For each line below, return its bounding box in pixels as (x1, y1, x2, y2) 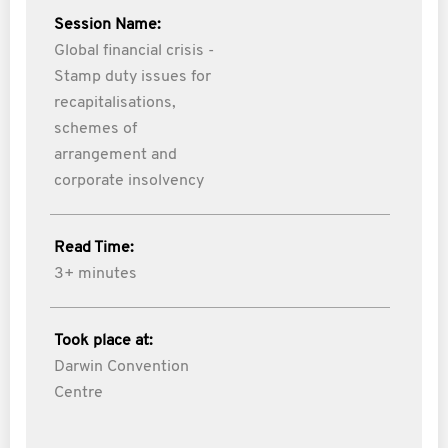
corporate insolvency (54, 173, 204, 189)
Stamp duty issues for (54, 69, 211, 85)
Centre (54, 385, 103, 401)
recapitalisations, (54, 95, 176, 111)
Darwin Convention (54, 359, 189, 375)
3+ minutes (54, 266, 137, 282)
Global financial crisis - (54, 43, 214, 59)
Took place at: (54, 333, 153, 349)
